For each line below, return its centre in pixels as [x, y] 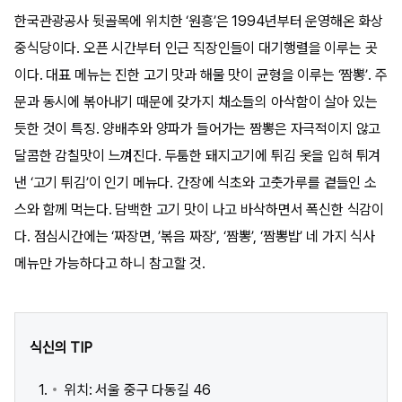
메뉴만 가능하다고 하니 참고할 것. [110, 264]
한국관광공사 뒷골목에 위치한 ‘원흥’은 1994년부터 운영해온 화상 [199, 22]
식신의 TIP [61, 347]
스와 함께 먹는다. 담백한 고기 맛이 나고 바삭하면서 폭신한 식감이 [200, 210]
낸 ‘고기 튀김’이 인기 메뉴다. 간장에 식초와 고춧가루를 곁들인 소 [196, 183]
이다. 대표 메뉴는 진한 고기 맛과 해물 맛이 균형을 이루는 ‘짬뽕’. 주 [201, 75]
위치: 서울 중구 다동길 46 [137, 389]
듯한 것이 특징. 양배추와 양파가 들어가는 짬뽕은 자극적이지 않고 [198, 129]
